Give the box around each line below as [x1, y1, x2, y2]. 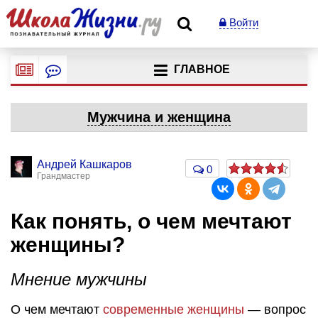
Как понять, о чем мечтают [11, 209, 292, 233]
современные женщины [103, 302, 244, 317]
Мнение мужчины [11, 269, 147, 289]
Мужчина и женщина [87, 109, 231, 125]
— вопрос [244, 302, 306, 317]
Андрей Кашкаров [37, 158, 132, 170]
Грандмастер [37, 171, 90, 181]
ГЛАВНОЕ [173, 63, 230, 76]
